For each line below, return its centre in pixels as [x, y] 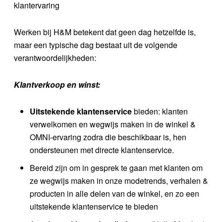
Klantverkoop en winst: [57, 84]
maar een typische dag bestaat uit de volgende [96, 45]
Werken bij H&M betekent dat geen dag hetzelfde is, [105, 32]
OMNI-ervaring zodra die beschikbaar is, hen [108, 137]
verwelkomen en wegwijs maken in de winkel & [113, 124]
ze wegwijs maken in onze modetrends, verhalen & [119, 180]
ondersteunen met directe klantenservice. [102, 150]
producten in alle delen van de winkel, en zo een [114, 193]
